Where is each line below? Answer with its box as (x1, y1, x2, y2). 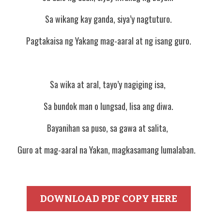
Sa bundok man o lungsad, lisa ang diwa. (44, 100, 173, 112)
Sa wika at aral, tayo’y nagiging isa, (49, 78, 168, 91)
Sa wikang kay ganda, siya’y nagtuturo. (45, 13, 172, 25)
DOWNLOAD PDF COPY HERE (40, 193, 177, 204)
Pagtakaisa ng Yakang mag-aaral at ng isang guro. (26, 34, 191, 47)
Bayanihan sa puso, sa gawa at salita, (47, 122, 170, 134)
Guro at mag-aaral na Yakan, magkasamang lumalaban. (17, 143, 200, 156)
